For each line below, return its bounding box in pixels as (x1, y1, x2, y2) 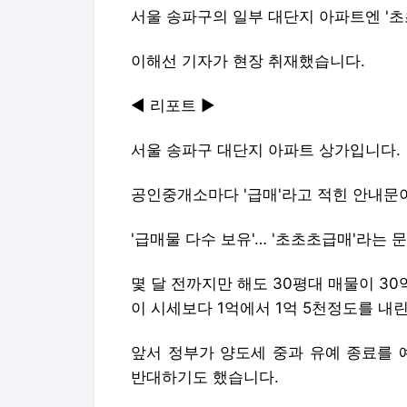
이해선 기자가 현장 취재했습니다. (131, 51, 365, 70)
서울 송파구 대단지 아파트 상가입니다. (131, 140, 401, 159)
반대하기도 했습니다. (131, 367, 279, 386)
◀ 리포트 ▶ (131, 95, 215, 114)
